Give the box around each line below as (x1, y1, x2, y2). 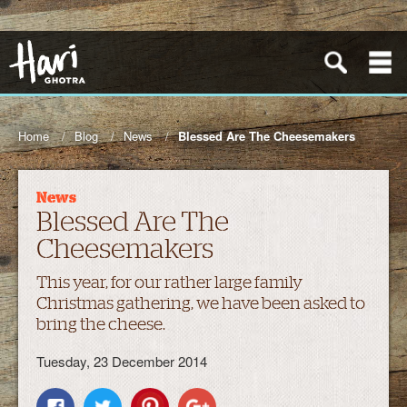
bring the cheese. (36, 315, 165, 333)
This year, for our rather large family (36, 273, 303, 291)
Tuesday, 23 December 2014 (36, 352, 207, 371)
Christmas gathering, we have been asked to (36, 294, 365, 312)
